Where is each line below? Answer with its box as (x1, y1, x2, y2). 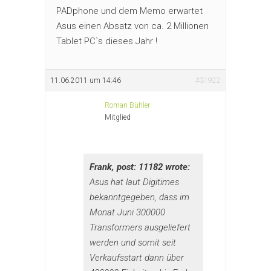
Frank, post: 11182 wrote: (90, 161, 190, 172)
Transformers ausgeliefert (90, 221, 191, 233)
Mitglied (105, 113, 131, 122)
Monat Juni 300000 (90, 206, 165, 218)
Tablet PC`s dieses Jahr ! (56, 35, 157, 47)
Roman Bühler (105, 100, 150, 109)
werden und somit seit (90, 237, 176, 248)
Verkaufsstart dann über (90, 252, 184, 263)
